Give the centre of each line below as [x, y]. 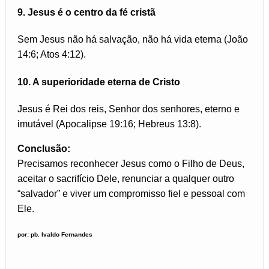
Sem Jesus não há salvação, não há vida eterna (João [133, 39]
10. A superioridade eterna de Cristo [99, 82]
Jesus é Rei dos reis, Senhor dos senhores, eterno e [128, 109]
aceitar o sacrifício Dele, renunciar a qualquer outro [126, 179]
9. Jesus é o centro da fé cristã [86, 12]
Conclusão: [44, 149]
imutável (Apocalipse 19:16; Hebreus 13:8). [109, 124]
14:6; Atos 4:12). [52, 54]
